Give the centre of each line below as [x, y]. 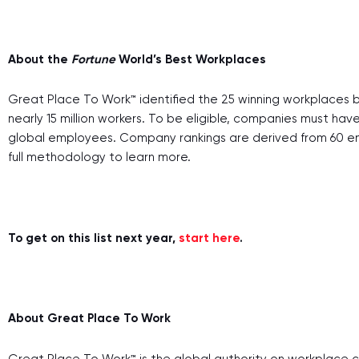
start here [209, 238]
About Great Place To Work [91, 319]
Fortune [95, 59]
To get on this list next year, [92, 238]
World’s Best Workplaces [194, 59]
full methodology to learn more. [101, 157]
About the [40, 59]
